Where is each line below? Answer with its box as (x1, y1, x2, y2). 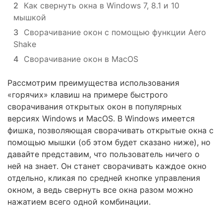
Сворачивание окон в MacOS (24, 54, 138, 64)
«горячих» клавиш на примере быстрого (7, 90, 168, 100)
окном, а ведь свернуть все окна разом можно (7, 185, 193, 195)
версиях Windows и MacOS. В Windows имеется (7, 113, 195, 123)
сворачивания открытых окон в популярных (7, 102, 182, 111)
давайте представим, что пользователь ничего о (7, 149, 200, 159)
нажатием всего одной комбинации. (7, 197, 151, 207)
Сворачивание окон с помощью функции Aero (24, 27, 206, 37)
